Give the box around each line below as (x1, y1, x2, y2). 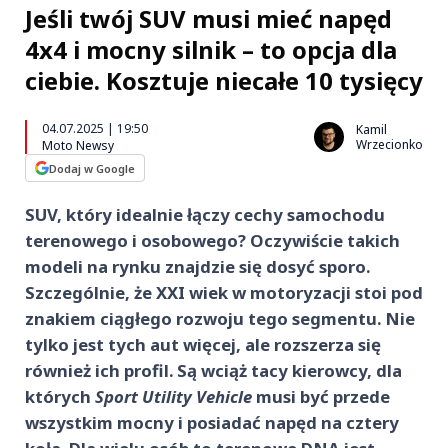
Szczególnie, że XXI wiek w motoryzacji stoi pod (25, 281, 423, 304)
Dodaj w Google (49, 160, 135, 176)
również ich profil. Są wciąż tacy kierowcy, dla (25, 359, 402, 382)
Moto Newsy (42, 137, 114, 154)
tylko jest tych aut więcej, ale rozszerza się (25, 333, 381, 356)
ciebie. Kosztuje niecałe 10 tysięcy (25, 64, 423, 97)
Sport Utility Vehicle (95, 385, 256, 408)
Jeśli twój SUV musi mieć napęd (25, 2, 392, 35)
